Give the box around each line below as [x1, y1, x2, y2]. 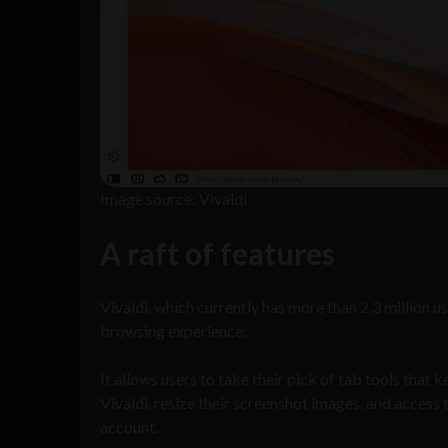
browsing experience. [100, 321, 246, 341]
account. [100, 417, 158, 437]
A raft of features [100, 235, 335, 272]
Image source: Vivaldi [100, 189, 247, 209]
